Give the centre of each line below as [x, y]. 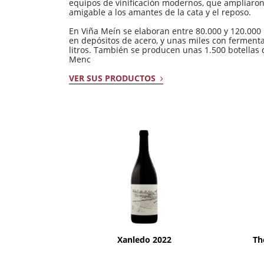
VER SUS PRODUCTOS [113, 78]
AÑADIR [144, 218]
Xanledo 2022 [144, 239]
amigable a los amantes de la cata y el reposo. [160, 12]
